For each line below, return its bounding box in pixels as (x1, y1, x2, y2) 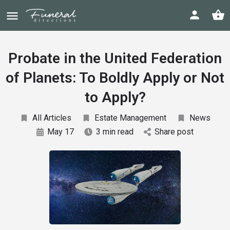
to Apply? (84, 89, 146, 106)
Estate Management (94, 113, 166, 123)
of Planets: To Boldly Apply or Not (6, 69, 224, 86)
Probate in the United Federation (8, 50, 222, 67)
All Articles (32, 113, 71, 123)
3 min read (96, 127, 133, 137)
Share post (155, 127, 194, 137)
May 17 (47, 127, 74, 137)
